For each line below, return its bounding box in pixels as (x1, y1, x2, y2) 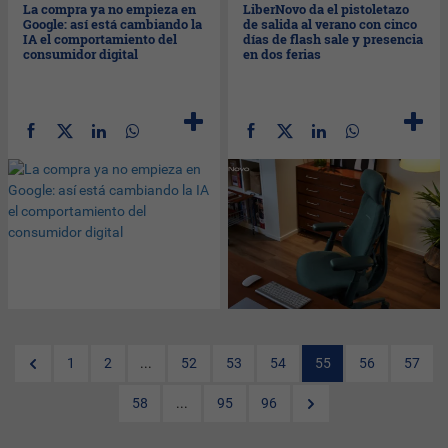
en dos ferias (243, 44, 322, 63)
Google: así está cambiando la (23, 14, 203, 33)
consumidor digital (23, 44, 139, 63)
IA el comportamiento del (23, 29, 178, 48)
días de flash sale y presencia (243, 29, 424, 48)
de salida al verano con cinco (243, 14, 418, 33)
